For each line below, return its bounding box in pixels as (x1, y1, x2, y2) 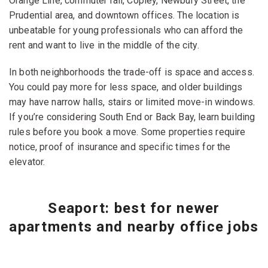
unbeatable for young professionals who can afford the (9, 24, 243, 36)
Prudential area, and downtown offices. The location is (9, 9, 240, 21)
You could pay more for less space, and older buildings (9, 81, 243, 93)
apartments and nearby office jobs (9, 218, 259, 235)
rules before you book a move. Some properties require (9, 126, 246, 138)
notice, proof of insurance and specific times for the (9, 141, 231, 153)
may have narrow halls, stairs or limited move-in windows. (9, 96, 255, 108)
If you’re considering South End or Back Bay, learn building (9, 111, 255, 123)
